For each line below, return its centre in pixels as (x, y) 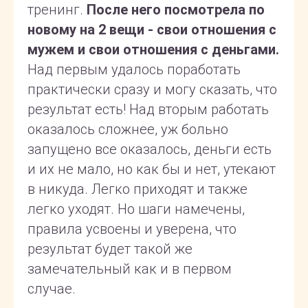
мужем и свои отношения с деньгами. (153, 49)
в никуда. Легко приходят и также (137, 189)
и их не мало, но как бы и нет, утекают (152, 169)
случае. (52, 288)
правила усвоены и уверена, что (132, 229)
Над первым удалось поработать (134, 69)
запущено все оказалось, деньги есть (150, 149)
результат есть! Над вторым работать (148, 109)
